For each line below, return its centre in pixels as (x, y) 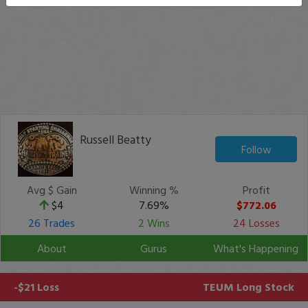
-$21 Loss (36, 287)
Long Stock (265, 287)
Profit (256, 190)
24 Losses (256, 223)
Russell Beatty (115, 139)
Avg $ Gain (52, 190)
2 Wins (154, 223)
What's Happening (256, 248)
